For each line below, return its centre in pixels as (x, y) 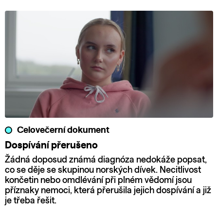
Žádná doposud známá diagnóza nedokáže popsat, (106, 160)
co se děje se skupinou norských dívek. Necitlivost (103, 170)
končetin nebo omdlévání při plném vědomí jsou (98, 180)
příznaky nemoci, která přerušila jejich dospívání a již (108, 191)
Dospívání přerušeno (51, 145)
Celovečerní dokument (63, 130)
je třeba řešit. (31, 201)
